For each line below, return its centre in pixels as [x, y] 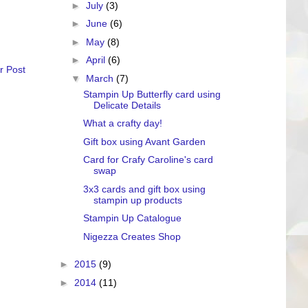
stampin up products [137, 200]
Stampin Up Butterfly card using [152, 94]
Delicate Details [127, 105]
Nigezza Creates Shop [132, 236]
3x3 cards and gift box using [144, 189]
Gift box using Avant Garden [144, 141]
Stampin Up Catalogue [132, 218]
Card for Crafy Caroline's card [148, 159]
